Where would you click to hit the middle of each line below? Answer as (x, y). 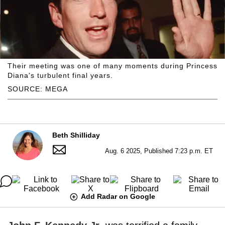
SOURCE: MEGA (38, 89)
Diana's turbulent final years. (60, 75)
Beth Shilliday (76, 135)
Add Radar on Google (118, 196)
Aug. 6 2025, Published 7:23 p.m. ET (159, 151)
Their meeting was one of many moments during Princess (113, 66)
